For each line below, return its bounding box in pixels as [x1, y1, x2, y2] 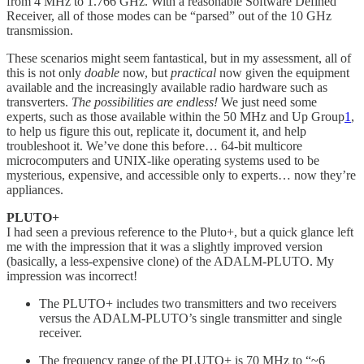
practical [171, 66, 216, 80]
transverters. [6, 95, 71, 109]
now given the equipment [216, 66, 349, 80]
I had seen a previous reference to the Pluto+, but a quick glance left [6, 225, 353, 239]
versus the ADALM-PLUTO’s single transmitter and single [39, 311, 342, 325]
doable [84, 66, 119, 80]
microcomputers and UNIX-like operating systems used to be [6, 154, 319, 167]
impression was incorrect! [6, 269, 137, 283]
